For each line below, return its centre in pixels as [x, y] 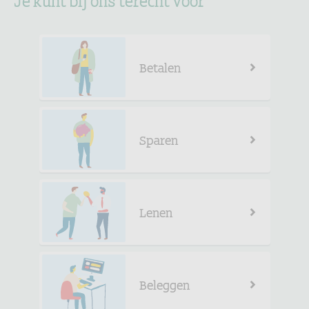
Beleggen [164, 284]
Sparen [158, 139]
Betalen [160, 67]
